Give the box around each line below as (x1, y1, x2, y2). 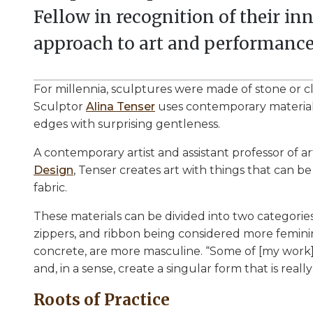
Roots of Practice (34, 289, 170, 310)
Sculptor (34, 99, 86, 113)
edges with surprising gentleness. (34, 117, 220, 131)
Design (34, 163, 73, 177)
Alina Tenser (86, 99, 155, 113)
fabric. (34, 180, 70, 194)
